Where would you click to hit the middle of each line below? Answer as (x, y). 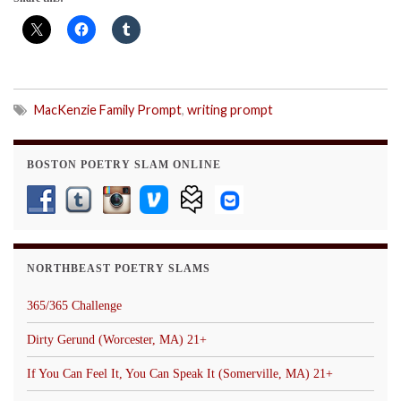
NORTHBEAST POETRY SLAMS (119, 268)
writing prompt (230, 109)
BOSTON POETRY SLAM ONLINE (124, 164)
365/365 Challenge (74, 305)
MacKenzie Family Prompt (108, 109)
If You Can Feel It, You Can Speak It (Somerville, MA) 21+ (180, 373)
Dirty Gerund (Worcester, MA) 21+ (117, 339)
